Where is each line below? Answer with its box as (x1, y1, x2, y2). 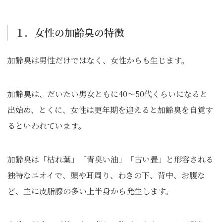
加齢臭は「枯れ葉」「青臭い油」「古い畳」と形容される (7, 154, 214, 165)
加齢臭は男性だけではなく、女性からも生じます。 (7, 55, 189, 66)
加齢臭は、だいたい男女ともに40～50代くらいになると (7, 88, 208, 100)
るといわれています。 (7, 120, 86, 131)
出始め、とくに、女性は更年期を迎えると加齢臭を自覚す (7, 104, 213, 115)
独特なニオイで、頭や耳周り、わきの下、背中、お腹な (7, 169, 205, 181)
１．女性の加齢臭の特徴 (15, 25, 124, 40)
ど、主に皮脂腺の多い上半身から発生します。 (7, 185, 173, 197)
